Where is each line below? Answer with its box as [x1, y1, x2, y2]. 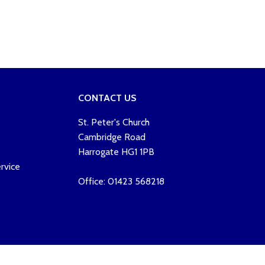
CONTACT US [77, 92, 137, 104]
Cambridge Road [77, 131, 146, 143]
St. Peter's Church [77, 117, 150, 128]
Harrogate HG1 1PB [77, 146, 154, 157]
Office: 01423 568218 [77, 176, 164, 187]
